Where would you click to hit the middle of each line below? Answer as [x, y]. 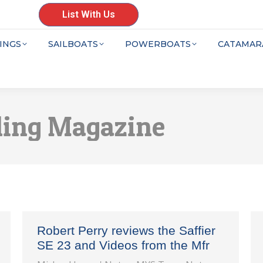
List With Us [89, 14]
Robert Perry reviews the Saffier [126, 230]
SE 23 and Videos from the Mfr [123, 245]
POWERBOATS [158, 44]
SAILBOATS [73, 44]
